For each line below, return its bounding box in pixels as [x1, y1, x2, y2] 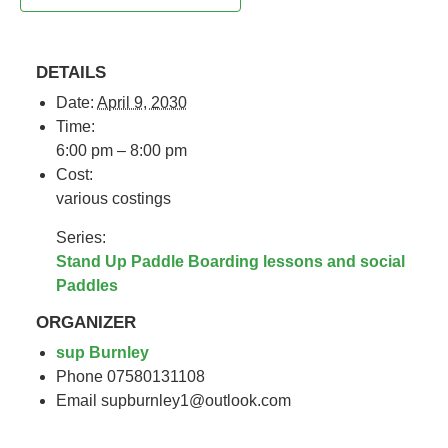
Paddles [56, 277, 119, 294]
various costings [56, 190, 172, 207]
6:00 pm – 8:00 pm [56, 142, 188, 159]
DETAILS [36, 63, 107, 82]
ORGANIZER [36, 313, 137, 332]
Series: [56, 229, 107, 246]
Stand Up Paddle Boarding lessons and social [56, 253, 406, 270]
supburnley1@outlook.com [101, 392, 292, 409]
